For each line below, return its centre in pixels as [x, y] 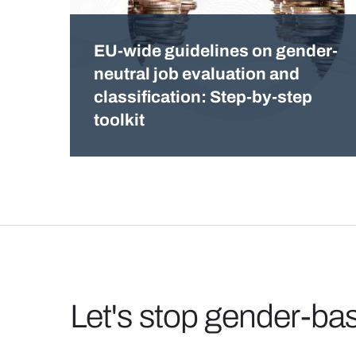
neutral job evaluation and [197, 74]
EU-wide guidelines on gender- [216, 50]
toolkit [120, 120]
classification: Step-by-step [203, 97]
